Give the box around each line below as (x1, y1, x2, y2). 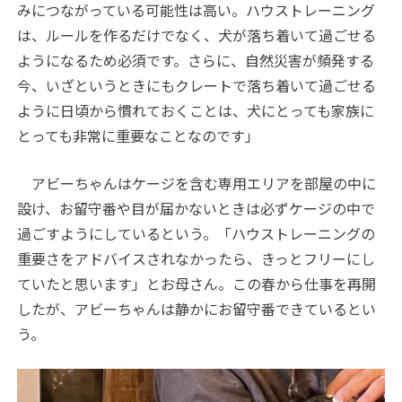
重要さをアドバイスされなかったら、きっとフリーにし (17, 248, 376, 270)
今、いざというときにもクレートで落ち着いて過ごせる (17, 74, 377, 97)
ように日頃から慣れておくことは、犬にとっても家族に (17, 100, 375, 122)
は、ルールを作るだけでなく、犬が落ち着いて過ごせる (17, 24, 377, 47)
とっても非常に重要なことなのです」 (17, 125, 260, 147)
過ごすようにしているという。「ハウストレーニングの (17, 223, 376, 245)
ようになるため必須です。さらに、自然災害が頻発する (17, 49, 375, 72)
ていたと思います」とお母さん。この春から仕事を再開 (17, 273, 377, 295)
